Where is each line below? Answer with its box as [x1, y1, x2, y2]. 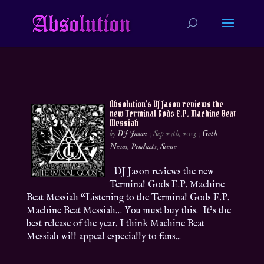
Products [131, 141, 157, 152]
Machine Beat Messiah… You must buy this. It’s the [26, 205, 231, 217]
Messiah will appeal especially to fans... [26, 231, 181, 243]
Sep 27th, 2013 [153, 128, 197, 139]
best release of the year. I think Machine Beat [26, 218, 204, 230]
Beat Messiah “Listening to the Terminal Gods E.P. [26, 192, 229, 204]
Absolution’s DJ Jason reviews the [110, 98, 224, 110]
